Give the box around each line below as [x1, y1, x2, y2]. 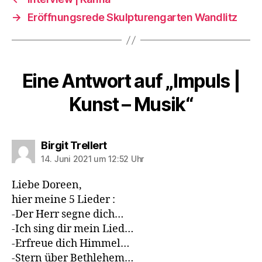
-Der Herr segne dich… [12, 208, 123, 221]
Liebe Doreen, [12, 178, 82, 192]
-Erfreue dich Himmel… [12, 237, 129, 250]
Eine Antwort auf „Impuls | [22, 70, 240, 92]
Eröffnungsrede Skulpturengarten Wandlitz [27, 11, 237, 23]
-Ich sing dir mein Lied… [12, 222, 133, 236]
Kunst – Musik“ [69, 93, 193, 116]
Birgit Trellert [41, 139, 107, 151]
